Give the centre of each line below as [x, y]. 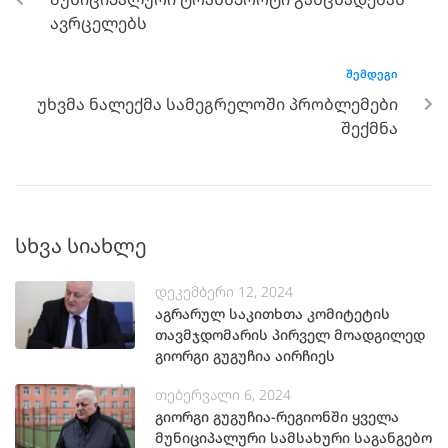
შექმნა [369, 128]
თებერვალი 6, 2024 [223, 395]
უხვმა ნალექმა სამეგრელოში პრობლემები [217, 104]
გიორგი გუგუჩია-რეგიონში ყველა [277, 417]
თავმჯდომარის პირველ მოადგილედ [290, 335]
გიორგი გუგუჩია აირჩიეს [245, 356]
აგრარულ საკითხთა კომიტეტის [272, 314]
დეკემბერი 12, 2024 [224, 292]
